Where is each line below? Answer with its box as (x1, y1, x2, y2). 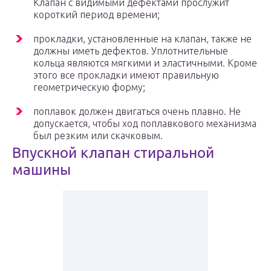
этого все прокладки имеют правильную (33, 70, 219, 81)
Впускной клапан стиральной (12, 145, 214, 162)
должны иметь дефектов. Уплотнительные (33, 45, 228, 57)
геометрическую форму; (33, 82, 145, 93)
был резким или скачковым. (33, 130, 163, 142)
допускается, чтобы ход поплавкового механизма (33, 118, 256, 129)
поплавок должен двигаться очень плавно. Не (33, 106, 241, 117)
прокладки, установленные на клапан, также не (33, 33, 252, 45)
